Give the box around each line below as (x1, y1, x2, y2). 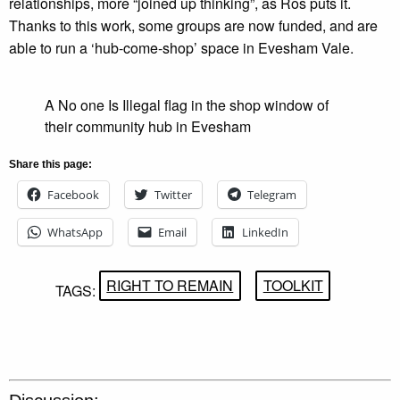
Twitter (154, 187, 192, 204)
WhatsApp (47, 224, 103, 241)
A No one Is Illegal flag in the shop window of (45, 95, 329, 116)
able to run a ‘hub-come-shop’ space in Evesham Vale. (9, 37, 354, 59)
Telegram (247, 187, 296, 204)
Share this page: (9, 158, 92, 171)
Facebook (47, 187, 99, 204)
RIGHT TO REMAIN (106, 274, 234, 296)
